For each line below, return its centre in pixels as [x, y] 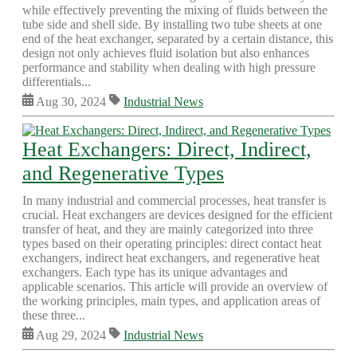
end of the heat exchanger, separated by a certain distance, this [178, 39]
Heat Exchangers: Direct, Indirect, [167, 149]
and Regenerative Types [123, 173]
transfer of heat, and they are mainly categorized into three [168, 229]
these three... [54, 315]
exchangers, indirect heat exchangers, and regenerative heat [171, 258]
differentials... [57, 82]
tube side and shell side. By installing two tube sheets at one [172, 24]
